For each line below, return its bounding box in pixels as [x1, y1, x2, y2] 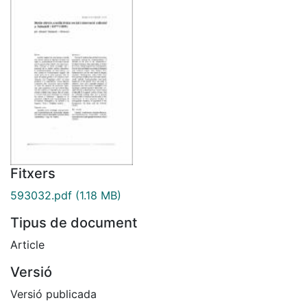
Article [10, 237, 45, 251]
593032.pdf [10, 188, 72, 202]
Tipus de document [10, 214, 137, 231]
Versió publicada [10, 286, 97, 301]
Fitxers [10, 164, 56, 182]
